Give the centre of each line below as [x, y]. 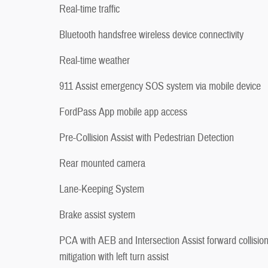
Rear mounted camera [102, 163]
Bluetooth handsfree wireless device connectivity [151, 35]
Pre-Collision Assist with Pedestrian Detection [147, 138]
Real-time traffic [89, 9]
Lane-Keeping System [102, 189]
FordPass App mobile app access [123, 112]
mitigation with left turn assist [114, 257]
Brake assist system [97, 215]
